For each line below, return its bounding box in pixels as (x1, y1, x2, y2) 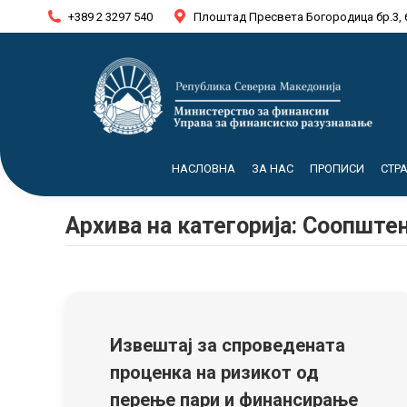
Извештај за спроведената (110, 334, 345, 356)
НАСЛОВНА (172, 162, 235, 175)
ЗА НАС (252, 162, 293, 175)
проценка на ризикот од (110, 362, 319, 383)
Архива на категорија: (65, 213, 303, 239)
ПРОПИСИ (310, 162, 364, 175)
